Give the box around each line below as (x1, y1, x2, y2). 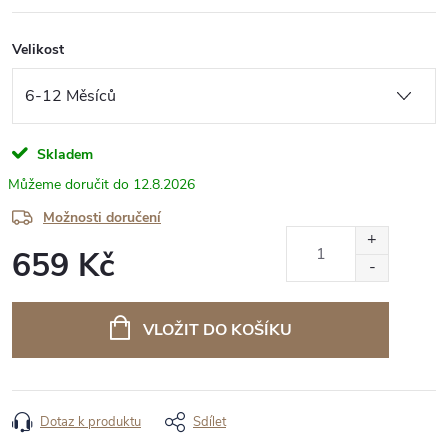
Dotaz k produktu (40, 412, 141, 431)
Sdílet (193, 412, 226, 431)
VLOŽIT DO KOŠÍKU (142, 318, 292, 341)
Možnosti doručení (43, 207, 161, 227)
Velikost (12, 40, 64, 59)
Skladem (33, 145, 93, 164)
